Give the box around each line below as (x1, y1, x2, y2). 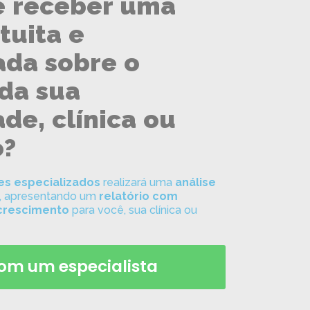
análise (175, 176, 216, 189)
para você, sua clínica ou (69, 203, 197, 217)
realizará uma (100, 176, 175, 189)
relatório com (99, 190, 178, 203)
